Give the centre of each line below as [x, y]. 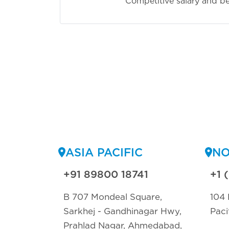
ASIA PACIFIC [104, 152]
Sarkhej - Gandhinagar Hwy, [122, 211]
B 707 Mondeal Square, [113, 197]
